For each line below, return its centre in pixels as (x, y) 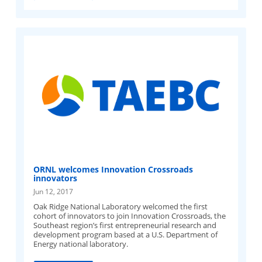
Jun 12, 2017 (54, 192)
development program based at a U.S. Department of (126, 235)
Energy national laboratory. (81, 244)
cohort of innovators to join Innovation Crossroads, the (130, 216)
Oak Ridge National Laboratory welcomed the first (121, 207)
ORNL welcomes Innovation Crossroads (113, 170)
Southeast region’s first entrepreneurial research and (125, 225)
